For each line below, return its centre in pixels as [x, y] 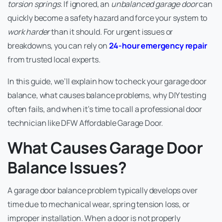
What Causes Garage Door [105, 148]
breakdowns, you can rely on [58, 46]
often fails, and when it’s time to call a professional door [105, 109]
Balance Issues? [67, 168]
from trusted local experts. [54, 60]
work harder [29, 32]
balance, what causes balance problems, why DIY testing [107, 95]
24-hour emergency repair [158, 46]
